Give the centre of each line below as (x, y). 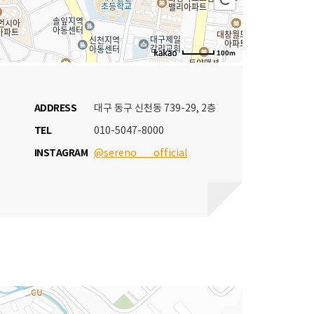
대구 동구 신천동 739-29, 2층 (155, 109)
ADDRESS (56, 108)
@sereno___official (141, 153)
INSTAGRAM (61, 153)
